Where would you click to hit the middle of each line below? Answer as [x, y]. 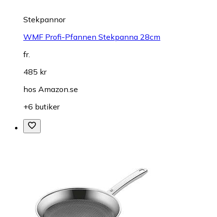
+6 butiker [41, 107]
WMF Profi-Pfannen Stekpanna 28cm [92, 37]
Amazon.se [58, 89]
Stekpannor [44, 20]
